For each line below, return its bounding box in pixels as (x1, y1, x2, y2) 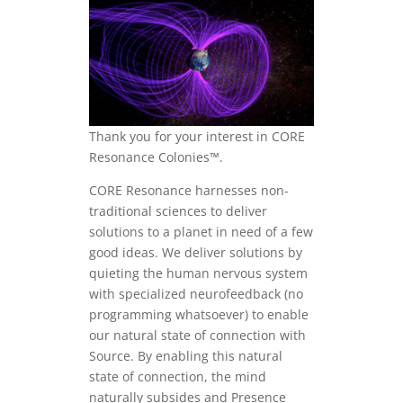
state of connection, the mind (88, 367, 266, 385)
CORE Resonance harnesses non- (88, 181, 289, 199)
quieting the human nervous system (88, 264, 308, 282)
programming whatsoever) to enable (88, 305, 309, 323)
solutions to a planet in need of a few (88, 222, 313, 240)
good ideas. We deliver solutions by (88, 243, 302, 261)
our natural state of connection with (88, 326, 306, 344)
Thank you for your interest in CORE (88, 127, 305, 145)
